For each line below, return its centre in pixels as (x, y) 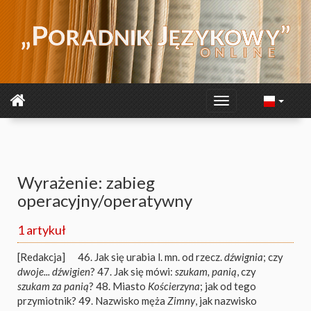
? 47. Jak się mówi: (133, 271)
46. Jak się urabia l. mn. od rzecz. (151, 257)
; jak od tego (228, 286)
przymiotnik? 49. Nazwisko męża (92, 301)
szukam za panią (53, 286)
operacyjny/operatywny (105, 200)
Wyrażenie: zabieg (86, 182)
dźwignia (244, 257)
